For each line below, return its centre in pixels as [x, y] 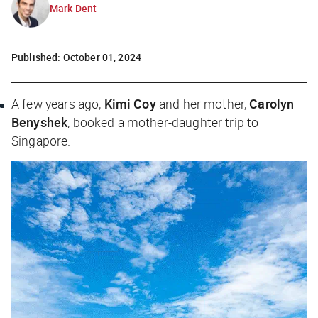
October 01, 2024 [102, 57]
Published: [37, 57]
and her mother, [203, 103]
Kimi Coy [130, 103]
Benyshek [40, 122]
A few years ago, [58, 103]
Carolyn [272, 103]
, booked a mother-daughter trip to [163, 122]
